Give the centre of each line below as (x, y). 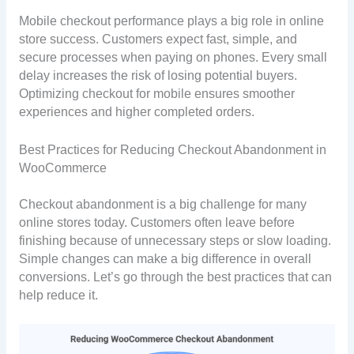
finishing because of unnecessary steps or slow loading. (175, 241)
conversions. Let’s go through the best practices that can (175, 277)
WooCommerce (62, 168)
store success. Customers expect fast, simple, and (158, 40)
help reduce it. (58, 296)
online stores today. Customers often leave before (156, 223)
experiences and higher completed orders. (136, 112)
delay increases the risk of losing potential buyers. (158, 76)
